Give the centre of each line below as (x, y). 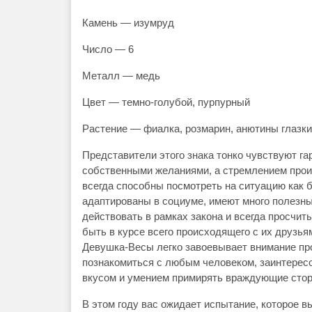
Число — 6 (108, 49)
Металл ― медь (121, 76)
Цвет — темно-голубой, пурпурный (166, 102)
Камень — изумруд (128, 23)
